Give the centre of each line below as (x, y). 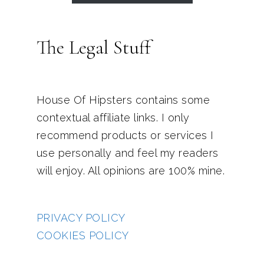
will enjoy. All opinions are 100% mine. (130, 170)
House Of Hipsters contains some (123, 100)
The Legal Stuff (93, 47)
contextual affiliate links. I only (113, 117)
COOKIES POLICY (82, 235)
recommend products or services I (125, 135)
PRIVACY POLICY (81, 217)
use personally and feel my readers (127, 153)
